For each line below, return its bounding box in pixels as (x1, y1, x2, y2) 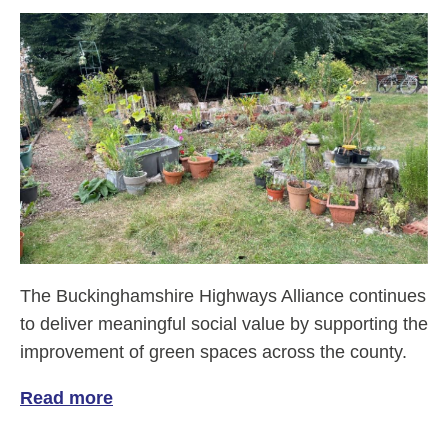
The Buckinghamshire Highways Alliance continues (20, 286, 426, 307)
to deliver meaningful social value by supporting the (20, 314, 428, 335)
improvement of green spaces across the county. (20, 342, 407, 363)
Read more (20, 388, 113, 409)
